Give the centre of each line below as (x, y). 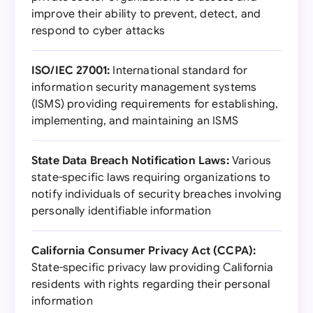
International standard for (179, 71)
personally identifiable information (122, 211)
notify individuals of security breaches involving (156, 194)
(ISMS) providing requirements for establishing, (155, 104)
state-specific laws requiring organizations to (151, 177)
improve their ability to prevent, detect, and (146, 14)
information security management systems (144, 87)
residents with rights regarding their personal (151, 284)
